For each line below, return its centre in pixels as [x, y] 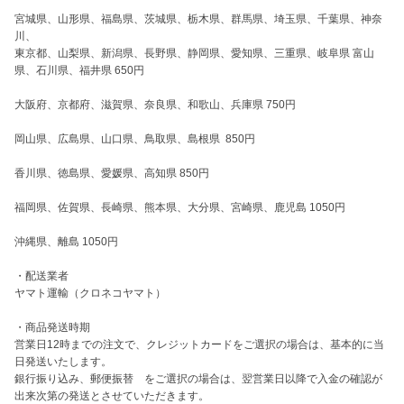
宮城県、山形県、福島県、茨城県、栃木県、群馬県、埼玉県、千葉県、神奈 [198, 19]
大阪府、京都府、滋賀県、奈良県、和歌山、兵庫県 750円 [155, 105]
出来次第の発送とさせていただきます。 [112, 396]
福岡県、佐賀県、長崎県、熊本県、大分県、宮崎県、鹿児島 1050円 [180, 207]
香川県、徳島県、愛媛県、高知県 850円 [112, 173]
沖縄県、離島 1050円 [66, 242]
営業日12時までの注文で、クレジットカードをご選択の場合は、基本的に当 [199, 344]
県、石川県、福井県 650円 [79, 70]
